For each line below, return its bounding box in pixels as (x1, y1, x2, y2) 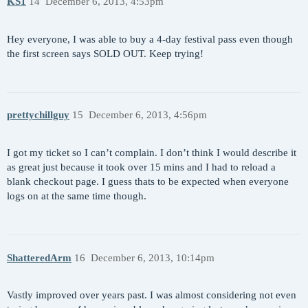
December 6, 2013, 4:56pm (88, 109, 207, 121)
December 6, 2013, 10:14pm (90, 252, 214, 263)
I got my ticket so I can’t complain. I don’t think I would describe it (7, 147, 296, 159)
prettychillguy (7, 109, 69, 121)
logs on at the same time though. (7, 190, 146, 202)
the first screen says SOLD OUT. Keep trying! (7, 47, 203, 59)
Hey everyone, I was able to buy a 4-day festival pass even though (7, 33, 293, 45)
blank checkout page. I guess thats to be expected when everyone (7, 176, 289, 188)
